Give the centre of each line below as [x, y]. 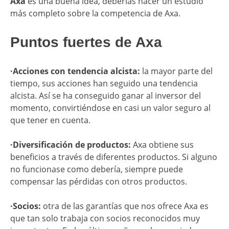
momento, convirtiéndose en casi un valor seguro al [110, 108]
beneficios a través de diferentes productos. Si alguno [114, 157]
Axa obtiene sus [163, 145]
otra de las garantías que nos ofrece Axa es [126, 206]
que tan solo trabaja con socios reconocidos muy [105, 219]
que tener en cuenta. [50, 120]
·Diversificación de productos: [72, 145]
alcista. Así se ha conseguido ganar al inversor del [106, 96]
